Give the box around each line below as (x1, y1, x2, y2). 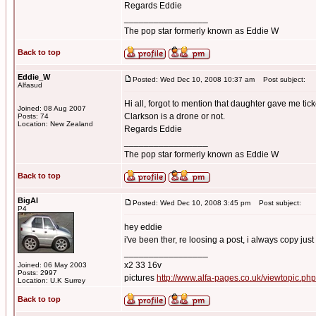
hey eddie (124, 222, 162, 232)
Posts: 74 (18, 112, 49, 120)
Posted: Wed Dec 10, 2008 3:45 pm (133, 199, 250, 207)
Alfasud (18, 81, 42, 89)
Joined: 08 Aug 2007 (18, 104, 86, 112)
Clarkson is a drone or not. (124, 111, 225, 121)
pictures (124, 273, 157, 283)
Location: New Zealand (18, 120, 93, 128)
